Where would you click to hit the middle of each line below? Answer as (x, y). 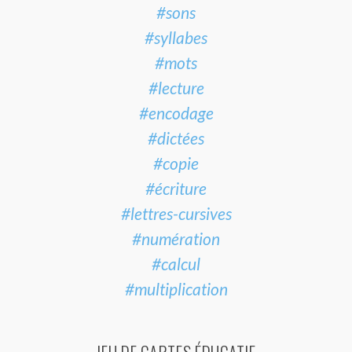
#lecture (176, 87)
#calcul (176, 263)
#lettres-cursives (176, 213)
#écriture (176, 188)
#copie (176, 163)
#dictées (176, 137)
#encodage (176, 112)
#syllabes (176, 37)
